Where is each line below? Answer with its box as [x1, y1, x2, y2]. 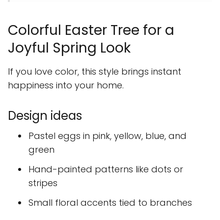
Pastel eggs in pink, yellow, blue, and [28, 130, 187, 142]
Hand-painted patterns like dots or [28, 163, 183, 176]
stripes [28, 177, 57, 190]
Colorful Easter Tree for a [8, 21, 174, 40]
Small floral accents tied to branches [28, 196, 192, 209]
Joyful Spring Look [8, 38, 131, 58]
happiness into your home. [8, 79, 124, 92]
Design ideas [8, 108, 82, 124]
